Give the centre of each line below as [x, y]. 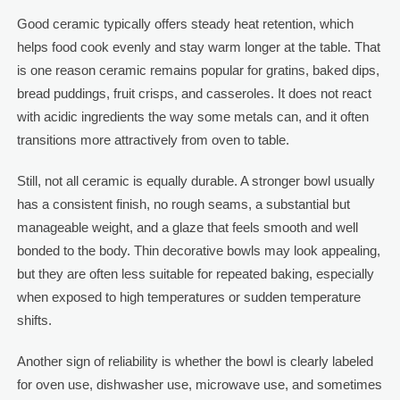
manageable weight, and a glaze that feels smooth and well [187, 227]
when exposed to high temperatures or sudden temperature [188, 296]
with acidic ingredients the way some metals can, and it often [192, 116]
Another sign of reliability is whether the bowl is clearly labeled [195, 361]
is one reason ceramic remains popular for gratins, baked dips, [198, 70]
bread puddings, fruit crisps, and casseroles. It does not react [194, 93]
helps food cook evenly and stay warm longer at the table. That [198, 46]
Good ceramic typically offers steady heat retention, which [185, 23]
